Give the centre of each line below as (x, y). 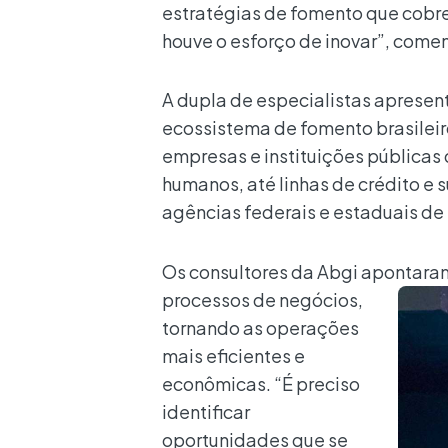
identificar (206, 411)
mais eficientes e (233, 355)
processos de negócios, (262, 299)
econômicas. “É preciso (261, 383)
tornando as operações (260, 327)
